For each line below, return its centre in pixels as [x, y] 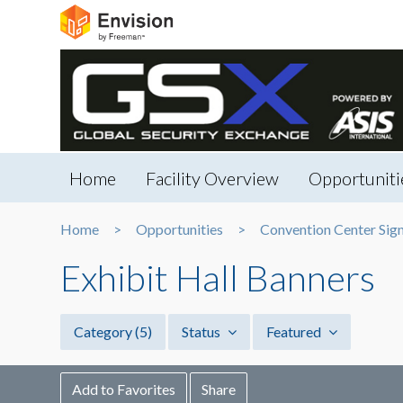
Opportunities [179, 229]
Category [104, 332]
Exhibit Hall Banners [218, 278]
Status [202, 332]
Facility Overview [212, 179]
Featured [295, 332]
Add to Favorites [124, 390]
